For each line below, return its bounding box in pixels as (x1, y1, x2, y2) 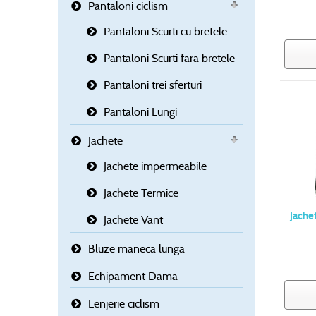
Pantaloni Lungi (104, 105, 177, 119)
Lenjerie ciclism (88, 297, 159, 311)
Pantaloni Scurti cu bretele (104, 25, 227, 39)
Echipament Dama (88, 269, 178, 284)
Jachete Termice (104, 186, 178, 200)
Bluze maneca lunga (88, 242, 185, 256)
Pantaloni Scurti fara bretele (104, 51, 235, 66)
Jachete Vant (104, 213, 163, 227)
